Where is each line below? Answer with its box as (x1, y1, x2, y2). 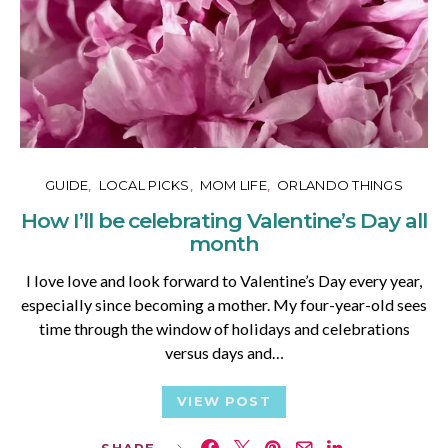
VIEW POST (177, 393, 271, 410)
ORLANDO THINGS (277, 177, 403, 193)
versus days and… (164, 343, 284, 362)
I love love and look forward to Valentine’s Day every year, (26, 271, 422, 290)
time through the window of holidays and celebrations (38, 319, 410, 338)
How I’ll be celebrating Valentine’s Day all (21, 208, 427, 233)
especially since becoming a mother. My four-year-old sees (21, 295, 427, 314)
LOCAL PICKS (98, 177, 190, 193)
